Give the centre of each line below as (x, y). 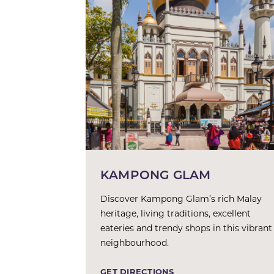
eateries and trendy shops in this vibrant (186, 228)
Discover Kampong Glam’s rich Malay (181, 198)
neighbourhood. (135, 243)
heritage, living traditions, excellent (176, 213)
